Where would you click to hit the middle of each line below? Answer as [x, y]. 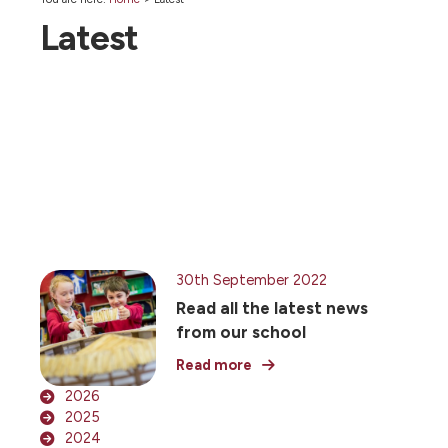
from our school [241, 332]
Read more [214, 365]
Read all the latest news [272, 308]
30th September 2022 [251, 280]
